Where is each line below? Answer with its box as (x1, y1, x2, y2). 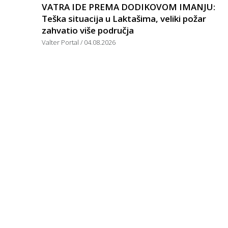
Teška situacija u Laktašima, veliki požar (42, 12, 206, 24)
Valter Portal (42, 37, 80, 47)
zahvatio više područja (42, 24, 134, 36)
